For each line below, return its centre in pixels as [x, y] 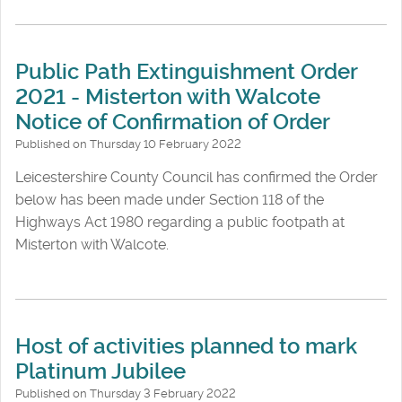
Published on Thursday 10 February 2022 [128, 144]
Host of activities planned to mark [186, 347]
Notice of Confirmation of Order [173, 122]
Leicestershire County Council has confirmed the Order [197, 177]
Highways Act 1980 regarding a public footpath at [180, 222]
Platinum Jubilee [100, 372]
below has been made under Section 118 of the [170, 199]
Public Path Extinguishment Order [186, 71]
